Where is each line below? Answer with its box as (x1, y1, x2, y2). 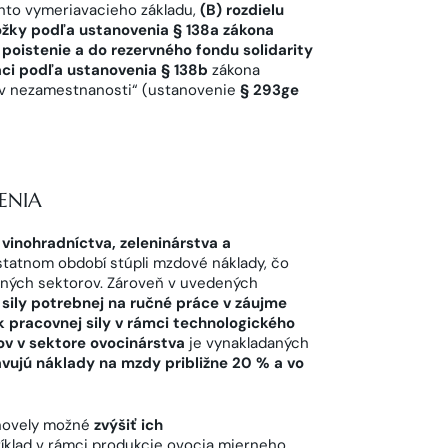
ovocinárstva (86, 332, 185, 353)
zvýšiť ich (94, 415, 163, 435)
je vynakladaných (185, 332, 309, 353)
